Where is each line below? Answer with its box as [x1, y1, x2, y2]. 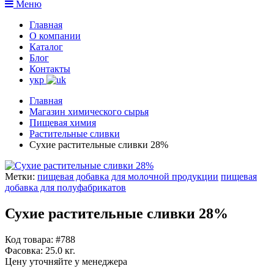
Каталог [29, 41, 63, 52]
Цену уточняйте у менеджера [5, 256, 127, 267]
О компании [29, 30, 81, 41]
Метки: [5, 171, 37, 182]
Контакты [29, 63, 70, 74]
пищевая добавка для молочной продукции [37, 171, 218, 182]
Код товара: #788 [5, 234, 75, 245]
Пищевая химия [29, 117, 96, 128]
